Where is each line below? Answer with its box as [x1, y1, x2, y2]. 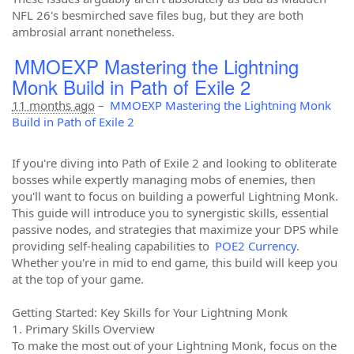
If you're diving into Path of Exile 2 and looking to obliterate [12, 155, 337, 171]
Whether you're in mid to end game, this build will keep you [12, 254, 337, 270]
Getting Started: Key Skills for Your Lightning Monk [12, 304, 288, 320]
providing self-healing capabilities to [12, 238, 213, 254]
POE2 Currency [215, 238, 296, 254]
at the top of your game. [12, 271, 144, 287]
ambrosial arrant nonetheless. [12, 24, 175, 40]
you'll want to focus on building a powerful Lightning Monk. [12, 188, 338, 204]
